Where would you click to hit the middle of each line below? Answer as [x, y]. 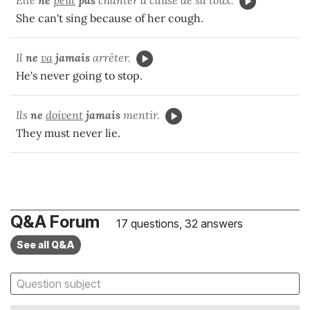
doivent [64, 115]
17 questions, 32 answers [178, 224]
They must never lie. [71, 133]
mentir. [140, 115]
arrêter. [110, 58]
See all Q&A [46, 245]
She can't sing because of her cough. [110, 18]
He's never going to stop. [79, 76]
